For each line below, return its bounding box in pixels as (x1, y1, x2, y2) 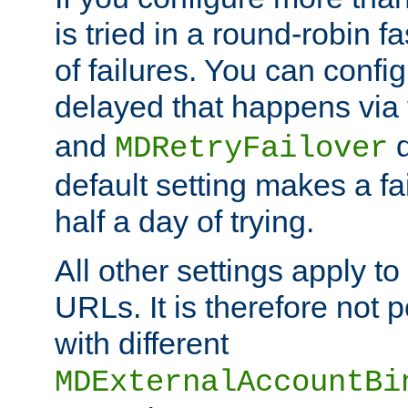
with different (55, 326, 229, 362)
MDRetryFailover (115, 131, 388, 167)
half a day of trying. (55, 204, 314, 240)
